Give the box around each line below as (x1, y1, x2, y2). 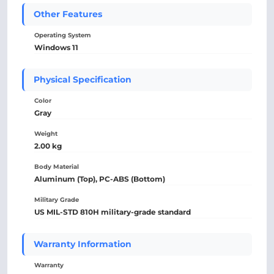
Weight (34, 130, 57, 138)
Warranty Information (34, 239, 131, 250)
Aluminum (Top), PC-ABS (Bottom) (34, 174, 165, 183)
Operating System (34, 31, 91, 39)
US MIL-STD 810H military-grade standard (34, 207, 191, 217)
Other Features (34, 9, 102, 20)
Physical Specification (34, 74, 131, 85)
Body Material (34, 163, 79, 171)
